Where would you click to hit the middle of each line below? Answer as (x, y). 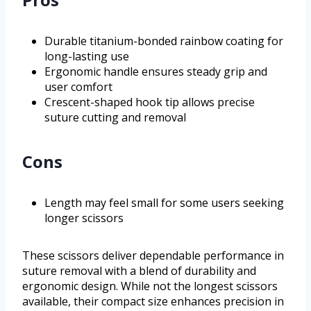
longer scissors (84, 218)
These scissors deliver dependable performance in (153, 255)
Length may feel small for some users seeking (164, 202)
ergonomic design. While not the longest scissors (150, 286)
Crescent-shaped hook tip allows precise (150, 102)
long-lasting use (87, 56)
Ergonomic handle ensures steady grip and (156, 71)
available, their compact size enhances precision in (153, 301)
